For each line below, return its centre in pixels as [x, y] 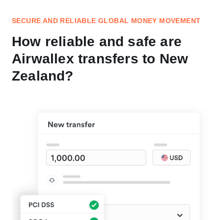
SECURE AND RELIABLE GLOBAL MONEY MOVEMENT [106, 20]
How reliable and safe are [97, 41]
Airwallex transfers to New [100, 58]
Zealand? [43, 76]
